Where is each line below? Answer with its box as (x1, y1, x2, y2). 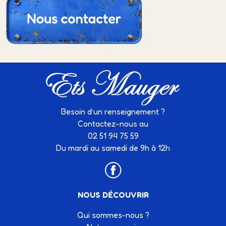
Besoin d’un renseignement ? (61, 106, 165, 117)
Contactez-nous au (78, 119, 148, 129)
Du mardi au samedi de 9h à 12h (56, 143, 170, 153)
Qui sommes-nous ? (77, 210, 149, 220)
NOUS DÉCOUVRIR (77, 190, 149, 200)
